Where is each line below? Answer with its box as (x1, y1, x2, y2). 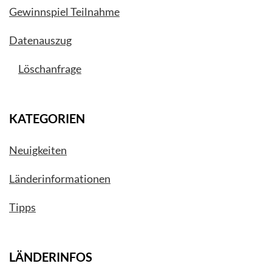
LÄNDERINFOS (9, 249, 92, 264)
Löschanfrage (18, 61, 81, 75)
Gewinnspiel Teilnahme (9, 4, 120, 18)
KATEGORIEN (9, 110, 85, 126)
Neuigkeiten (9, 143, 67, 157)
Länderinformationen (9, 171, 110, 185)
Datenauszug (9, 33, 72, 47)
